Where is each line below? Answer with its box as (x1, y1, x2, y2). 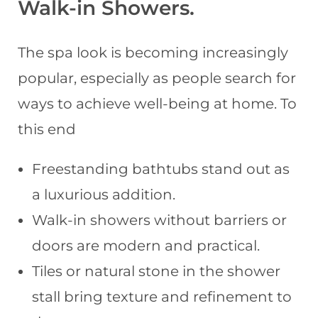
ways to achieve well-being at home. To (18, 94, 297, 112)
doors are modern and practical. (32, 236, 260, 254)
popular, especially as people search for (18, 69, 296, 87)
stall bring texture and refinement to (32, 287, 292, 305)
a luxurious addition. (32, 185, 175, 203)
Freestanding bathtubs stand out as (32, 160, 290, 177)
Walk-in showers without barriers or (32, 211, 287, 229)
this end (18, 120, 76, 138)
